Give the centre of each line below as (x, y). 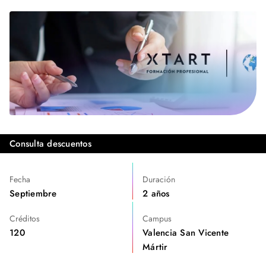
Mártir (155, 247)
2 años (156, 194)
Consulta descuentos (50, 144)
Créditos (25, 218)
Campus (157, 218)
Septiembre (33, 194)
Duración (159, 179)
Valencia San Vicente (186, 233)
